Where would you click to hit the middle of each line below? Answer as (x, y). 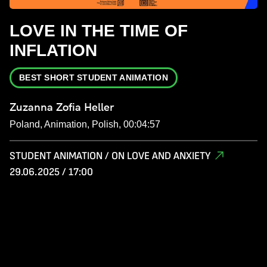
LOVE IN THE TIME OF (99, 30)
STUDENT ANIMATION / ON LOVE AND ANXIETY (110, 156)
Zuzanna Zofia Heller (62, 107)
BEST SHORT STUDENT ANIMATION (94, 77)
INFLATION (53, 50)
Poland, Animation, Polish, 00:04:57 (85, 124)
